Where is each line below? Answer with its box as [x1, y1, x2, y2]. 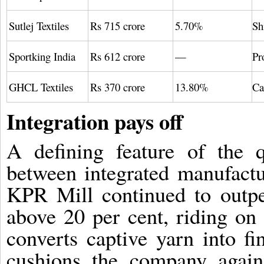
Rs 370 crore [90, 79, 145, 94]
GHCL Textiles [9, 79, 73, 94]
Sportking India [9, 48, 75, 64]
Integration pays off [6, 105, 183, 137]
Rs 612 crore [90, 48, 145, 64]
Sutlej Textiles [9, 18, 69, 33]
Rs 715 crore [90, 18, 145, 33]
